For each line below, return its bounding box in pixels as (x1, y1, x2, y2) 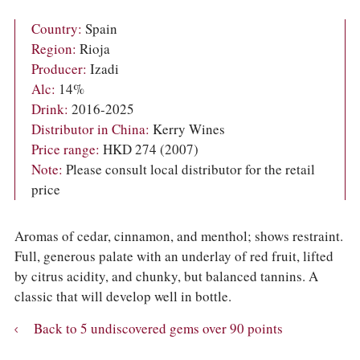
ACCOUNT (16, 71, 70, 87)
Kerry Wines (149, 121, 225, 138)
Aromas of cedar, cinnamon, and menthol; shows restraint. (14, 227, 343, 245)
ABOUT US (16, 51, 68, 67)
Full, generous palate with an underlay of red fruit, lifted (14, 247, 333, 265)
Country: (31, 20, 82, 38)
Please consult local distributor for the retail (62, 161, 315, 178)
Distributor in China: (31, 121, 149, 138)
